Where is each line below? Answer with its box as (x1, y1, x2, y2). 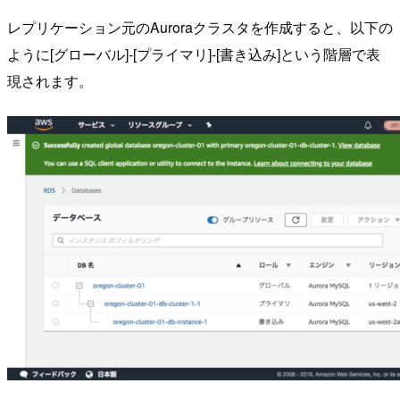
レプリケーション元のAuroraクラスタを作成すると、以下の (7, 17, 393, 38)
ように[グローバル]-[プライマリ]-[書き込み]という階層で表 (7, 44, 380, 65)
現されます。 (7, 71, 93, 92)
